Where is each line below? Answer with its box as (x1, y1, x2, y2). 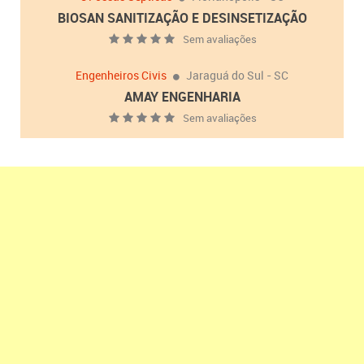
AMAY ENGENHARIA (123, 88, 240, 106)
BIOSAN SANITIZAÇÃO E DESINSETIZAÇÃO (57, 9, 307, 28)
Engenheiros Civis (76, 67, 167, 84)
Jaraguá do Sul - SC (186, 67, 288, 84)
